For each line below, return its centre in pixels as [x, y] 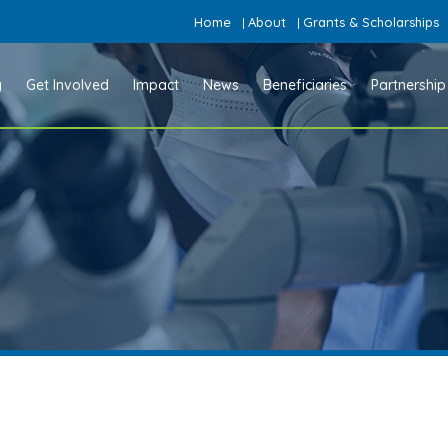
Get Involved [68, 85]
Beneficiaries [305, 85]
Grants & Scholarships [371, 21]
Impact [156, 85]
